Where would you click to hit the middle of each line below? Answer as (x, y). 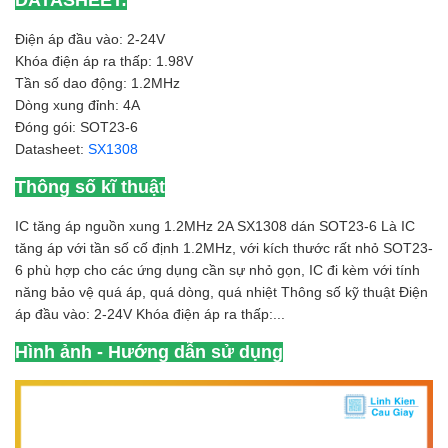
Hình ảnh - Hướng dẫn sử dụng (149, 352)
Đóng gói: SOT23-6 (76, 127)
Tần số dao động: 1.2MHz (97, 83)
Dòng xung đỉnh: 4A (77, 105)
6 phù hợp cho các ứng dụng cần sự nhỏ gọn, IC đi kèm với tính (217, 270)
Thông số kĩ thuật (90, 187)
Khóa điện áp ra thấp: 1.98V (104, 61)
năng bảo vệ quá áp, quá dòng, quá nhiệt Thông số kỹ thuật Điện (221, 292)
